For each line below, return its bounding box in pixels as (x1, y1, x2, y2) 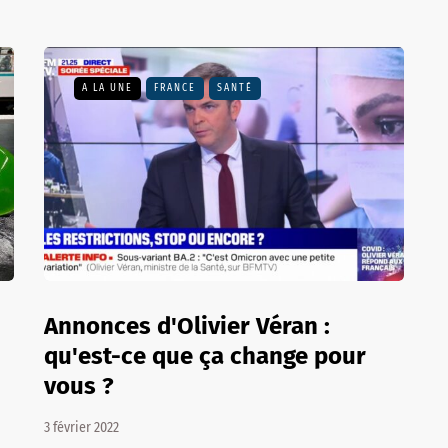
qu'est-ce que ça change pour (44, 342, 366, 370)
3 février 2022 (44, 419, 119, 436)
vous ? (44, 372, 114, 400)
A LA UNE (82, 82, 133, 94)
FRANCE (154, 82, 196, 94)
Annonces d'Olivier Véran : (44, 312, 330, 340)
